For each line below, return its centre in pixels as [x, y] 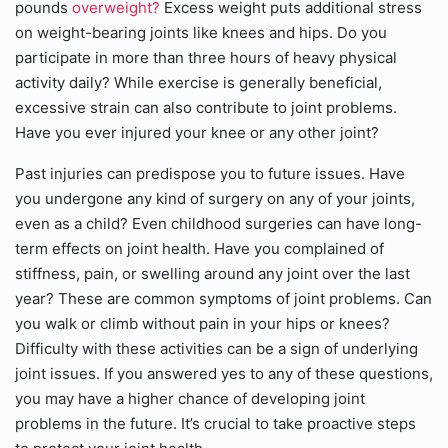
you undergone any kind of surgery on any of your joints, [215, 198]
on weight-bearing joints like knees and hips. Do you [201, 32]
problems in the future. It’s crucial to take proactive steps [215, 423]
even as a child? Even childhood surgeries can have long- [218, 223]
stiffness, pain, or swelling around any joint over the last [212, 273]
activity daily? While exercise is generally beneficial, [198, 82]
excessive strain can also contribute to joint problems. [206, 107]
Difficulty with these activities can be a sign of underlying [216, 348]
